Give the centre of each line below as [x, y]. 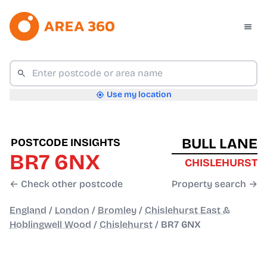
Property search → [215, 184]
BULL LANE [220, 144]
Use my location [139, 95]
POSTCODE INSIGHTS [66, 143]
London [72, 210]
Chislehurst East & [187, 210]
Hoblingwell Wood [50, 225]
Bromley [117, 210]
